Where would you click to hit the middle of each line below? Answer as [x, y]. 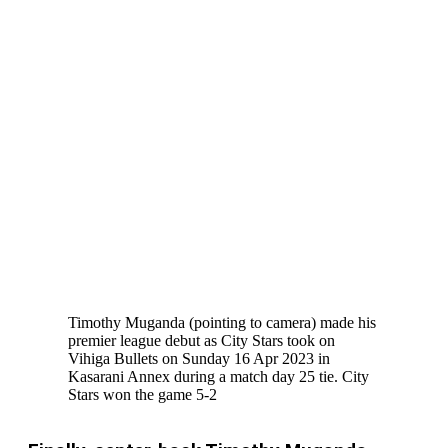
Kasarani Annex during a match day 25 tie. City [218, 376]
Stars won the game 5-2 [142, 394]
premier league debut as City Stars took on [201, 340]
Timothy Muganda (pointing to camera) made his [222, 322]
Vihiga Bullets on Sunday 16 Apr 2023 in [199, 358]
